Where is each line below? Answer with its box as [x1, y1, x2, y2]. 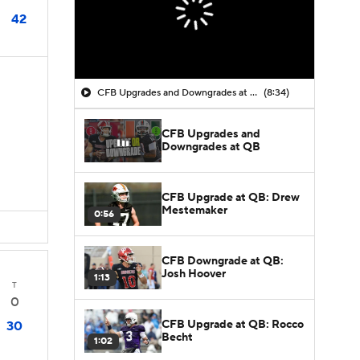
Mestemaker [162, 202, 227, 218]
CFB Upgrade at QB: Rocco [162, 317, 304, 332]
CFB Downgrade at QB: [162, 253, 284, 268]
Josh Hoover [162, 266, 226, 281]
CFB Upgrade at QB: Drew [162, 190, 300, 205]
